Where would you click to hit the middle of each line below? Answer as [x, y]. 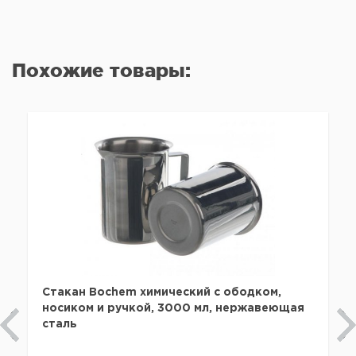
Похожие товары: [101, 70]
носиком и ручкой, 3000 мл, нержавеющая [173, 308]
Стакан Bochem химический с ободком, [162, 292]
